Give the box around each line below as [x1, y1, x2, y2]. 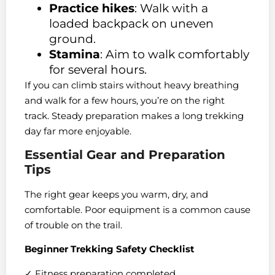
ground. [49, 31, 96, 46]
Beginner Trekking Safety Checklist [25, 243, 195, 255]
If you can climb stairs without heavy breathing [25, 79, 239, 91]
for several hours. [49, 62, 147, 77]
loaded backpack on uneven [49, 16, 214, 31]
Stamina [49, 47, 100, 61]
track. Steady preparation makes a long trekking [25, 109, 244, 122]
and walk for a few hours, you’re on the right [25, 94, 225, 106]
